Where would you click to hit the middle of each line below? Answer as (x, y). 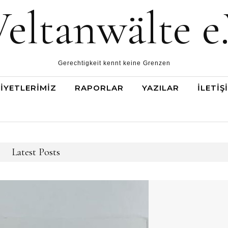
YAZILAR (161, 88)
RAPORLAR (99, 88)
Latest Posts (36, 152)
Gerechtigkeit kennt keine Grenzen (114, 63)
